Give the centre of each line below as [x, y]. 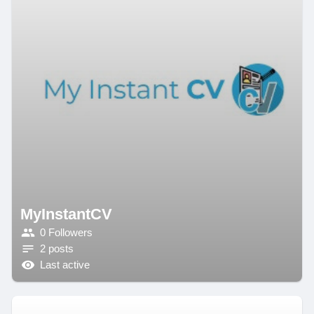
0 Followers [66, 233]
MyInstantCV [66, 214]
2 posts [56, 249]
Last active [64, 265]
